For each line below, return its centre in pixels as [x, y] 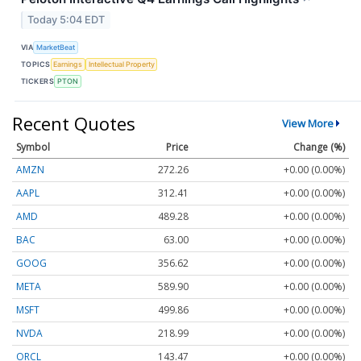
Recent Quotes [74, 123]
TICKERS [38, 81]
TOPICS [36, 64]
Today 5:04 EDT [66, 19]
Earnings [68, 64]
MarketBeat [56, 48]
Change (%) [319, 147]
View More [307, 123]
